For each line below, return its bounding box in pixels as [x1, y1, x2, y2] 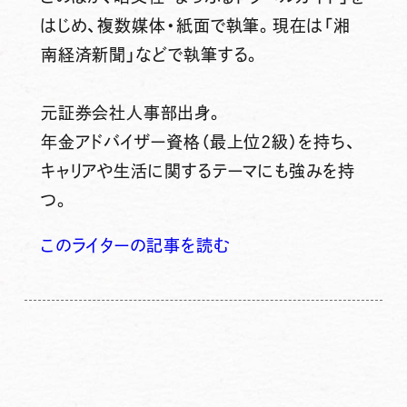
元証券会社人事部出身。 [40, 104, 223, 121]
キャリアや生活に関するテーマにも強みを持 [40, 162, 355, 179]
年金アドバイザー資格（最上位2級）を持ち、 [40, 133, 356, 150]
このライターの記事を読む [40, 236, 230, 253]
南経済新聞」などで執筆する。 [40, 45, 262, 63]
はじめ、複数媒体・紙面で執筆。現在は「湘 [40, 16, 351, 34]
